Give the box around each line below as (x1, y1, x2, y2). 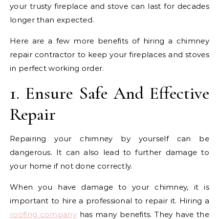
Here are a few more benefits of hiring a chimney (10, 36, 209, 45)
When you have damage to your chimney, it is (10, 182, 209, 192)
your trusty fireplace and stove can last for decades (10, 1, 209, 11)
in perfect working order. (10, 63, 104, 73)
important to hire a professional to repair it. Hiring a (10, 196, 209, 205)
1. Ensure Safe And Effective (10, 82, 209, 104)
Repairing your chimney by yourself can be (10, 133, 209, 143)
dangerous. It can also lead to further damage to (10, 147, 209, 157)
